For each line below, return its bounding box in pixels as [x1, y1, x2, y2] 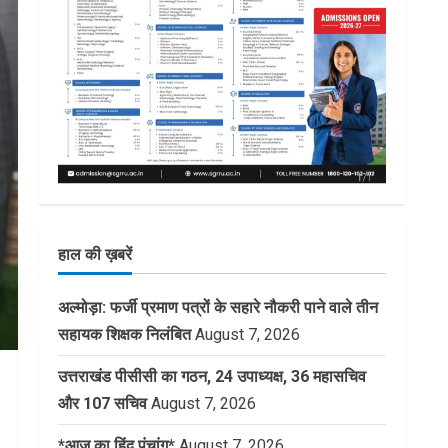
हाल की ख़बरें [58, 245, 132, 265]
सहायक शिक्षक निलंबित [58, 325, 191, 345]
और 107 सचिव [58, 394, 147, 414]
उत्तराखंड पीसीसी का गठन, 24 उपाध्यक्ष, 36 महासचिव [58, 367, 366, 387]
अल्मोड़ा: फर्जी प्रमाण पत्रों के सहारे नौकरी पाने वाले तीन [58, 298, 378, 318]
